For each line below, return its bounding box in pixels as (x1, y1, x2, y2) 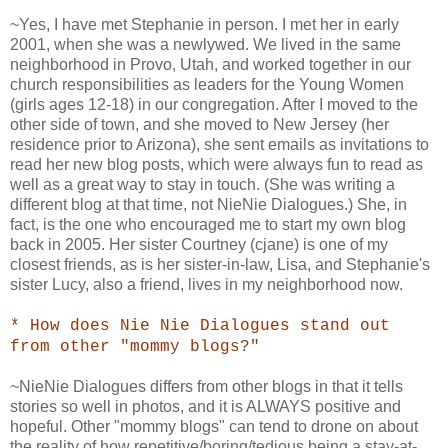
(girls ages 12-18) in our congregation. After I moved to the (10, 95, 418, 113)
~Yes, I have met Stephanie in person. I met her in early (10, 15, 399, 33)
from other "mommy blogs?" (10, 337, 260, 356)
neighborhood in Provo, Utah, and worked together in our (10, 55, 411, 73)
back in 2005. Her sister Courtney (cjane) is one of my (10, 235, 388, 253)
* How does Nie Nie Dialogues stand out (10, 316, 390, 335)
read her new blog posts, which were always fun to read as (10, 155, 423, 173)
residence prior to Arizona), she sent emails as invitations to (10, 135, 429, 153)
